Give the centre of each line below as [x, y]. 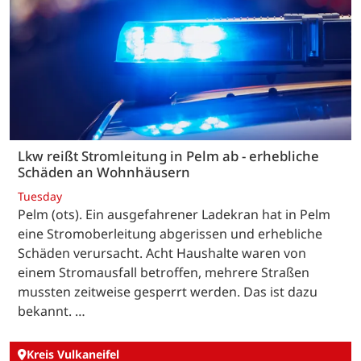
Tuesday [40, 196]
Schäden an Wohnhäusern [104, 172]
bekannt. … [52, 311]
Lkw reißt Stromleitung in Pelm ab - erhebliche [168, 156]
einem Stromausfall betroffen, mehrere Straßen [164, 272]
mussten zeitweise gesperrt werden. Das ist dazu [168, 291]
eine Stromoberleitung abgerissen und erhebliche [170, 233]
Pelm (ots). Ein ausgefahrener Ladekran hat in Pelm [174, 214]
